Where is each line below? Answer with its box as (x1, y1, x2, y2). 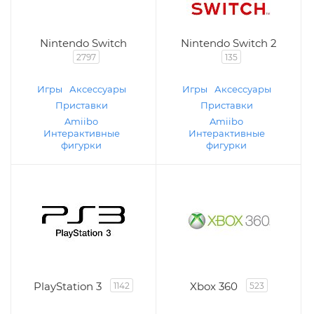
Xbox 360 (189, 280, 238, 293)
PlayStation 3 (34, 280, 102, 293)
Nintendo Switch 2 (180, 36, 277, 50)
